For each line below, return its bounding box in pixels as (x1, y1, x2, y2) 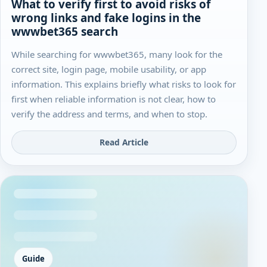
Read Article (100, 136, 148, 148)
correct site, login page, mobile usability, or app (11, 63, 207, 76)
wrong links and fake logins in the (11, 10, 201, 26)
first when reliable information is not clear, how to (11, 93, 216, 105)
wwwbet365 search (11, 23, 119, 39)
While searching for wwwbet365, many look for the (11, 48, 223, 61)
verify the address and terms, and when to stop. (11, 108, 208, 120)
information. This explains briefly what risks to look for (11, 78, 237, 91)
